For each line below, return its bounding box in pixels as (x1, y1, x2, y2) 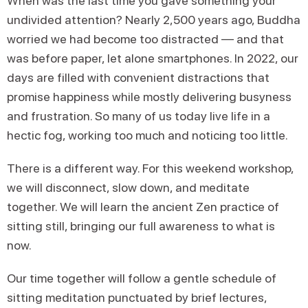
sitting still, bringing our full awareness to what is (7, 219, 275, 233)
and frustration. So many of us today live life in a (7, 109, 270, 123)
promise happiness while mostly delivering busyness (7, 89, 291, 104)
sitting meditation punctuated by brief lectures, (7, 290, 267, 305)
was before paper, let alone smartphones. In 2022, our (7, 51, 298, 65)
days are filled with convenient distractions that (7, 70, 269, 85)
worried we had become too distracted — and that (7, 32, 284, 46)
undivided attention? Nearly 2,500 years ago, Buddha (7, 12, 300, 27)
